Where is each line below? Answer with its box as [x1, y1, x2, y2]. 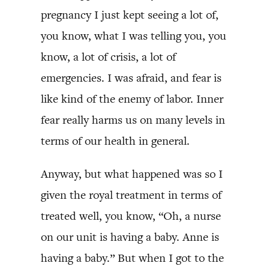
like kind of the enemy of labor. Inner [41, 91, 223, 106]
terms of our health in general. [41, 133, 190, 148]
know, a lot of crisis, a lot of [41, 49, 176, 64]
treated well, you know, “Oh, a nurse [41, 208, 221, 223]
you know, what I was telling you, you [41, 28, 226, 43]
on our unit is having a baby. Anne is [41, 229, 219, 244]
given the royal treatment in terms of [41, 187, 222, 202]
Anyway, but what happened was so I [41, 166, 223, 181]
